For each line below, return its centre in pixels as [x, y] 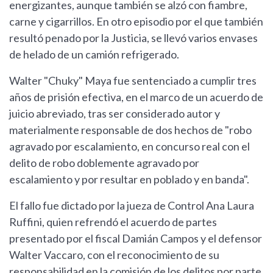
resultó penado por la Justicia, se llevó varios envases [133, 38]
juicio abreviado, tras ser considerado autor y [115, 114]
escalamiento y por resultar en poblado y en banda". [129, 179]
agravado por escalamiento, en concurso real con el [129, 147]
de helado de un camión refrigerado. [94, 55]
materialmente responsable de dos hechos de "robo [130, 130]
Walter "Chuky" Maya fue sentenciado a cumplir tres [133, 81]
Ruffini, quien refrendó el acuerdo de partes [113, 222]
